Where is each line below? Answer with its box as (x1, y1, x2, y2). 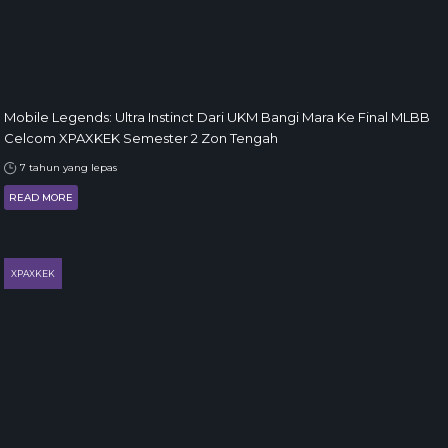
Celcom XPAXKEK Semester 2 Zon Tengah (4, 130, 278, 146)
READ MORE (9, 191, 73, 204)
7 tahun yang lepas (17, 161, 117, 174)
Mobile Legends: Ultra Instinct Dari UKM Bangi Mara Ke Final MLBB (4, 109, 430, 125)
